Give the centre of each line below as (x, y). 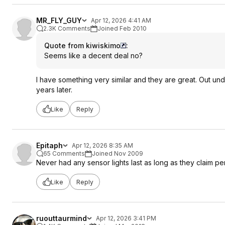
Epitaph (49, 145)
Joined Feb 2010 (122, 28)
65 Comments (64, 153)
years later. (54, 90)
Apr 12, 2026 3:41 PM (126, 218)
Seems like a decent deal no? (93, 55)
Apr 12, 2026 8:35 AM (102, 145)
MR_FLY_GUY (59, 20)
